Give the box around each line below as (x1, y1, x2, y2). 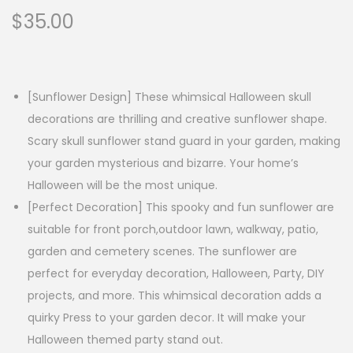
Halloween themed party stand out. (28, 332, 223, 348)
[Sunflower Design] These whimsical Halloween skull (28, 89, 311, 106)
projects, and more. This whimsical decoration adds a (28, 288, 321, 304)
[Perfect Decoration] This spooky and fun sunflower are (28, 199, 334, 216)
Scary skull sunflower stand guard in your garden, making (28, 133, 340, 150)
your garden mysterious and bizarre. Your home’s (28, 155, 299, 172)
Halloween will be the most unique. (28, 177, 217, 194)
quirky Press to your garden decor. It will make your (28, 310, 306, 326)
